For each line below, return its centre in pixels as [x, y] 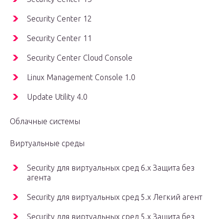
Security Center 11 [59, 38]
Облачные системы [45, 121]
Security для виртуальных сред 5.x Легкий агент [115, 197]
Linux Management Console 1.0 [81, 77]
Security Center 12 [59, 19]
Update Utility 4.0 [57, 97]
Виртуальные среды [47, 143]
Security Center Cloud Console [80, 58]
